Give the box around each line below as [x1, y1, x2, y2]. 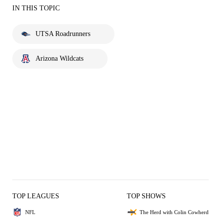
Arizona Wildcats [36, 55, 83, 62]
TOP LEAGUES [12, 192, 59, 200]
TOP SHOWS [127, 192, 166, 200]
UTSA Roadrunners [36, 30, 90, 37]
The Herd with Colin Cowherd [140, 209, 209, 215]
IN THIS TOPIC [12, 4, 60, 12]
